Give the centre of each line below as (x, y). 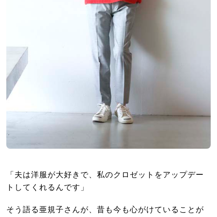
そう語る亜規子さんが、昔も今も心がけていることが (105, 209)
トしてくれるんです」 (48, 187)
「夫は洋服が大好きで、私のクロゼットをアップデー (105, 174)
